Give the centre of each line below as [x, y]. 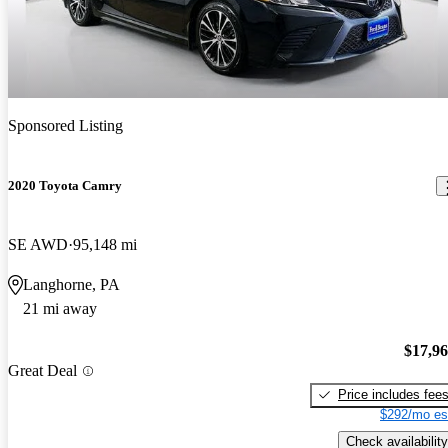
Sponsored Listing [65, 125]
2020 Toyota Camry [65, 185]
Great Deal [42, 371]
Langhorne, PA [71, 285]
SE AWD [38, 245]
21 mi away [60, 309]
